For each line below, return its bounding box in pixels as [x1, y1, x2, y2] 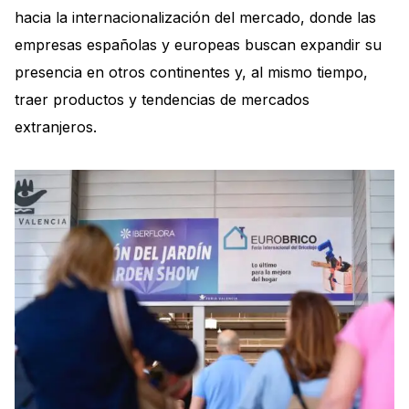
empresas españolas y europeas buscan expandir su [15, 36, 382, 55]
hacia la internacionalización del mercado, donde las [15, 8, 376, 27]
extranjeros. [15, 118, 97, 137]
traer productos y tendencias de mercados [15, 90, 309, 110]
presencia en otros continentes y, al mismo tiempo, [15, 63, 368, 82]
